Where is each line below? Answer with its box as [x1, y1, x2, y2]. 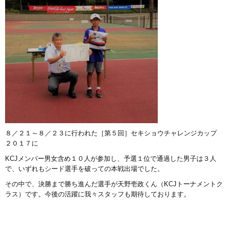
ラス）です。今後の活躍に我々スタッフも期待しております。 [5, 190, 190, 198]
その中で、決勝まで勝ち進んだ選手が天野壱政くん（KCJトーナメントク [5, 180, 223, 188]
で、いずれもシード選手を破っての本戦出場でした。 [5, 165, 164, 173]
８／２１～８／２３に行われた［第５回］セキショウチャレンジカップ [5, 129, 217, 137]
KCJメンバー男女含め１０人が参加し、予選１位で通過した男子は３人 [5, 155, 216, 162]
